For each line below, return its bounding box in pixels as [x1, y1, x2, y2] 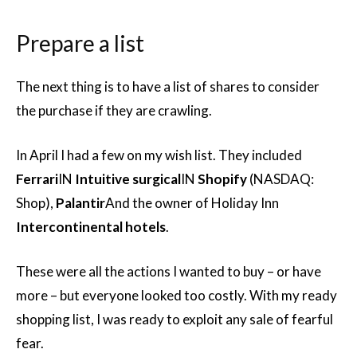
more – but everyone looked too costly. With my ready [16, 287, 337, 304]
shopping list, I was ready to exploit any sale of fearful [16, 311, 333, 328]
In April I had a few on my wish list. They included [16, 147, 302, 163]
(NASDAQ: [247, 171, 314, 187]
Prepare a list [16, 29, 144, 57]
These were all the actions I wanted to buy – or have [16, 263, 321, 280]
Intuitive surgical [75, 171, 181, 187]
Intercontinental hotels [16, 218, 166, 235]
